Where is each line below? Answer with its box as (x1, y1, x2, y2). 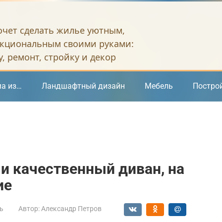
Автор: (18, 205, 40, 213)
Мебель (145, 81, 173, 91)
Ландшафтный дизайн (42, 81, 125, 91)
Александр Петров (41, 205, 102, 213)
